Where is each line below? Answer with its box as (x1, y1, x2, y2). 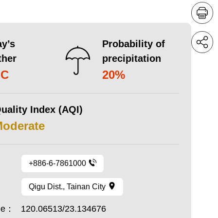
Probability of (102, 38, 165, 49)
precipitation (102, 53, 162, 64)
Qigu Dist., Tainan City (28, 182, 106, 191)
